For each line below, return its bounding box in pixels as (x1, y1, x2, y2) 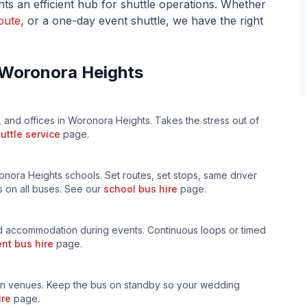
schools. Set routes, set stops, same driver (62, 169, 257, 181)
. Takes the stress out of (150, 114, 259, 126)
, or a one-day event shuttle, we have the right (21, 14, 263, 27)
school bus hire (103, 183, 177, 195)
